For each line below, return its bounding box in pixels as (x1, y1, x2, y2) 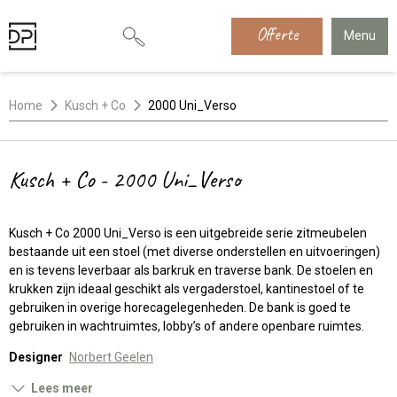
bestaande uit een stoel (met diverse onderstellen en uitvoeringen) (9, 245, 380, 259)
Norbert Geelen (69, 350, 153, 364)
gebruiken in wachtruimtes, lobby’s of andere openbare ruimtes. (9, 319, 364, 333)
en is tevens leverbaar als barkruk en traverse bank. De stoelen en (9, 263, 373, 277)
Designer (9, 350, 63, 364)
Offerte (255, 23, 298, 45)
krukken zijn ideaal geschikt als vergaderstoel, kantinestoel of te (9, 282, 364, 296)
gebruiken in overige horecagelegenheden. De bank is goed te (9, 300, 351, 315)
